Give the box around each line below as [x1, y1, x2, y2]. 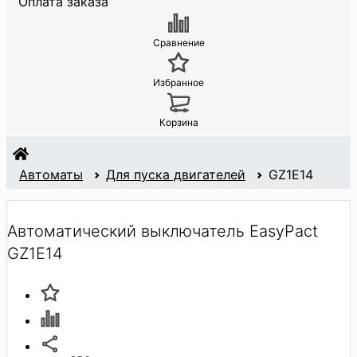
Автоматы [19, 167, 83, 183]
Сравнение [152, 37, 205, 49]
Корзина [159, 116, 198, 129]
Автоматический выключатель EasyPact [7, 221, 318, 241]
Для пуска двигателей [106, 167, 245, 183]
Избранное [153, 76, 204, 89]
